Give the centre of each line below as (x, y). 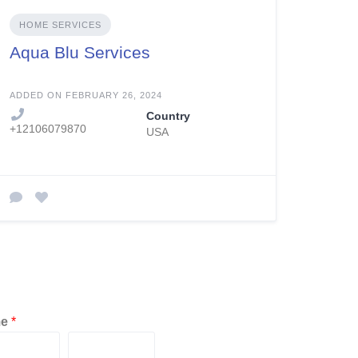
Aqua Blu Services (80, 52)
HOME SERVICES (61, 24)
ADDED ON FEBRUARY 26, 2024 (86, 95)
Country (168, 115)
